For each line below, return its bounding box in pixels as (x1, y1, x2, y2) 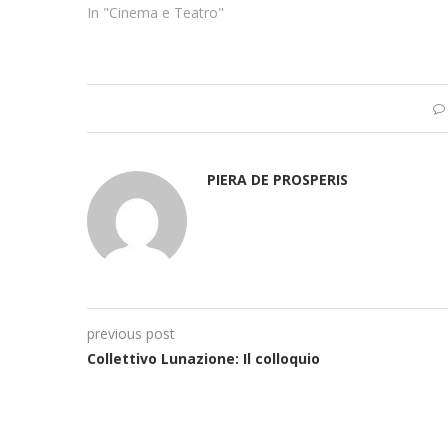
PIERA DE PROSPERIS (207, 169, 348, 189)
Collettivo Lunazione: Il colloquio (87, 348, 320, 368)
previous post (87, 323, 175, 343)
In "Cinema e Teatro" (87, 2, 224, 22)
